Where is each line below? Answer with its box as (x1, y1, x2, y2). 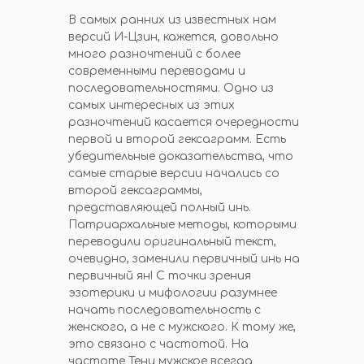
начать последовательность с (68, 304, 261, 316)
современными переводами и (68, 65, 245, 77)
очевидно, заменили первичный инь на (68, 253, 300, 265)
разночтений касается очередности (68, 116, 299, 128)
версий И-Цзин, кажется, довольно (68, 31, 279, 43)
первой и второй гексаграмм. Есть (68, 133, 286, 145)
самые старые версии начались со (68, 167, 279, 180)
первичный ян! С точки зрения (68, 270, 251, 282)
